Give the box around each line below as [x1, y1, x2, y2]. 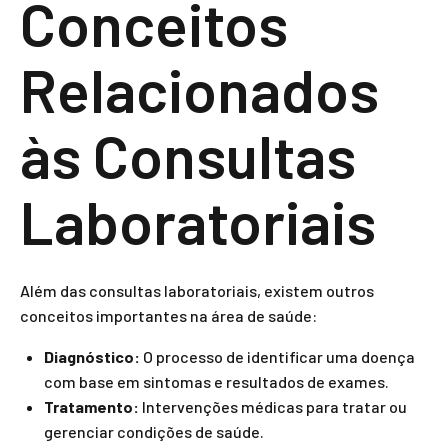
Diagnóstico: [44, 347, 140, 366]
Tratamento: [44, 397, 139, 416]
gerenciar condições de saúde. [44, 422, 264, 441]
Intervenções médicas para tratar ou [139, 397, 407, 416]
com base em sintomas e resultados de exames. [44, 372, 389, 391]
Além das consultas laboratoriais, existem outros [20, 281, 374, 300]
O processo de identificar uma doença [140, 347, 415, 366]
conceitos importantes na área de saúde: [20, 306, 317, 325]
